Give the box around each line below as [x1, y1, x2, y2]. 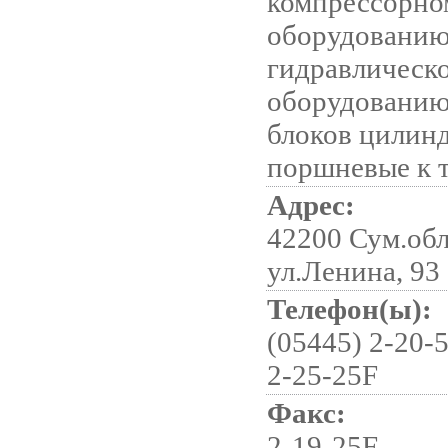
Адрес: [267, 189, 355, 221]
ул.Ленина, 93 [267, 255, 440, 287]
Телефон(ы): [267, 293, 432, 325]
